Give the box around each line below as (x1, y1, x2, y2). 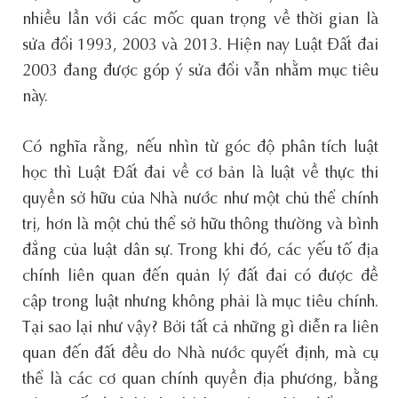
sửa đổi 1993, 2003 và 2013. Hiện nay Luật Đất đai (22, 37, 378, 54)
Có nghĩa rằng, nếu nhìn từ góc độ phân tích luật (22, 139, 378, 156)
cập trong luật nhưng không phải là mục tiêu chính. (22, 294, 378, 311)
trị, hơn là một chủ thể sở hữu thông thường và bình (22, 217, 378, 234)
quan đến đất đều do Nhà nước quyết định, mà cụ (22, 346, 378, 362)
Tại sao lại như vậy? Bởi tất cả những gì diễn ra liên (22, 320, 378, 337)
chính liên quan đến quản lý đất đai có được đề (22, 268, 378, 285)
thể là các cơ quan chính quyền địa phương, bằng (22, 371, 378, 388)
